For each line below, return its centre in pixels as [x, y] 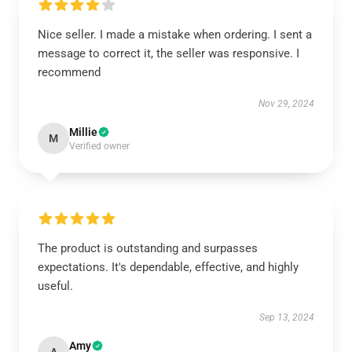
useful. [55, 286]
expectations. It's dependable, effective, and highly [168, 267]
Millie [83, 132]
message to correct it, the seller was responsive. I [169, 53]
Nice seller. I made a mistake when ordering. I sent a [175, 35]
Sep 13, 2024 [287, 317]
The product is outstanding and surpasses [148, 248]
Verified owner [99, 146]
